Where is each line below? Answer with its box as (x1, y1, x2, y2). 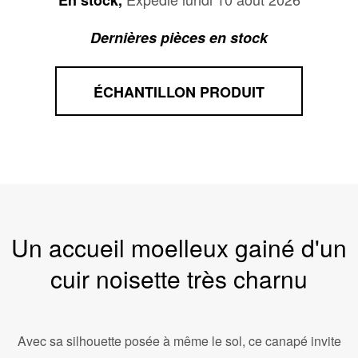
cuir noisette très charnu (50, 261, 308, 296)
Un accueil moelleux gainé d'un (11, 229, 347, 265)
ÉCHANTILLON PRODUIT (93, 81, 265, 102)
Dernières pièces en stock (90, 27, 268, 49)
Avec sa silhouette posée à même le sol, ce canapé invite (17, 331, 341, 350)
